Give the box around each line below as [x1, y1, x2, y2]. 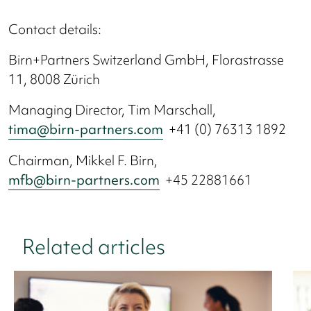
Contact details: [8, 19, 101, 38]
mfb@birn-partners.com [8, 170, 160, 189]
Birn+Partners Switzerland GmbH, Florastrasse [8, 50, 284, 69]
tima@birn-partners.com [8, 119, 163, 138]
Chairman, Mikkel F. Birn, [8, 151, 158, 169]
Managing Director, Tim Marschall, [8, 100, 216, 119]
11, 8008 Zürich [8, 69, 100, 88]
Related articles [22, 232, 165, 260]
